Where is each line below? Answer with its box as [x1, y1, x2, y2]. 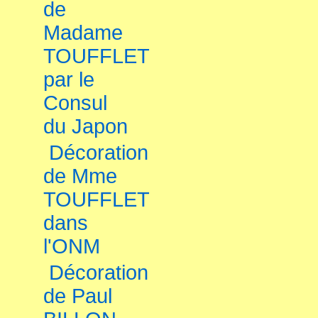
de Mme [43, 165, 117, 187]
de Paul [43, 285, 112, 307]
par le [43, 68, 94, 91]
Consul [43, 92, 107, 114]
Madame [43, 21, 123, 44]
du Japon [43, 115, 128, 138]
